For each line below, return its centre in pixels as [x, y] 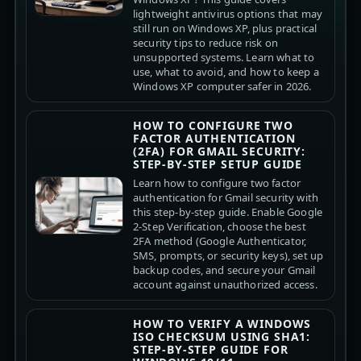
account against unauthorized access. [225, 284]
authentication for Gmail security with [226, 197]
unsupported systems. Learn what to [224, 57]
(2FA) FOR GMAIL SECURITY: [219, 151]
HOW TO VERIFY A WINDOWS [222, 323]
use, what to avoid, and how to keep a [226, 71]
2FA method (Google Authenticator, [220, 241]
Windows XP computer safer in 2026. [222, 86]
